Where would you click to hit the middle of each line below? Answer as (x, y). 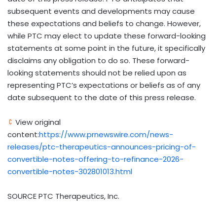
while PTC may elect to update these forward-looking (107, 36)
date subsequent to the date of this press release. (102, 97)
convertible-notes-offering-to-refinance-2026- (95, 159)
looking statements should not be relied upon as (97, 73)
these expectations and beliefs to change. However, (104, 23)
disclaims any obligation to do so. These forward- (98, 60)
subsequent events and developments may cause (101, 11)
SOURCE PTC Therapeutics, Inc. (63, 196)
